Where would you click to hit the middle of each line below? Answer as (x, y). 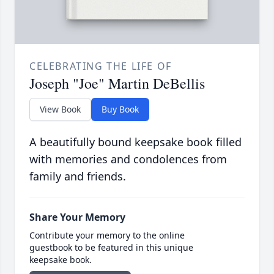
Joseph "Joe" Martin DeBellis (117, 83)
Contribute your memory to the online (107, 235)
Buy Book (120, 109)
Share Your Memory (77, 217)
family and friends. (78, 176)
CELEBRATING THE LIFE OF (101, 66)
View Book (60, 109)
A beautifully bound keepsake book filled (135, 142)
